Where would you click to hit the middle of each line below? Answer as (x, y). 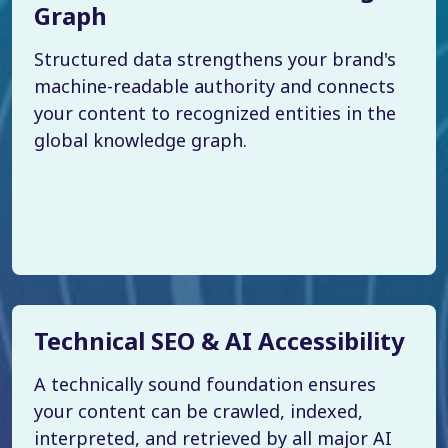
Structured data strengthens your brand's (215, 58)
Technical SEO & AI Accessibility (219, 340)
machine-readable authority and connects (214, 85)
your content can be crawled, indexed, (198, 410)
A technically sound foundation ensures (205, 383)
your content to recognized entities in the (215, 112)
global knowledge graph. (140, 139)
